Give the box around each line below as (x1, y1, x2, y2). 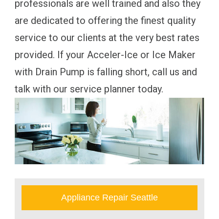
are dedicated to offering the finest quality (15, 15, 196, 27)
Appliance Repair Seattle (61, 192, 158, 202)
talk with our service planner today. (15, 83, 163, 95)
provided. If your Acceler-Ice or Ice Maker (15, 49, 196, 61)
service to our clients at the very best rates (15, 32, 199, 44)
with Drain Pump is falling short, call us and (15, 66, 197, 78)
